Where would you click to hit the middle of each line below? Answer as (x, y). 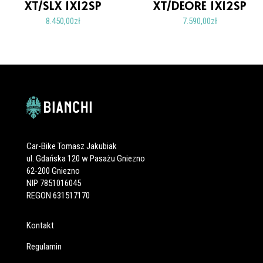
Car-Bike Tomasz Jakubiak (71, 146)
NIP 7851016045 (53, 183)
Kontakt (40, 226)
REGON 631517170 (58, 196)
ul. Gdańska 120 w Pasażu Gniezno (85, 159)
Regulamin (44, 247)
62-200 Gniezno (53, 171)
